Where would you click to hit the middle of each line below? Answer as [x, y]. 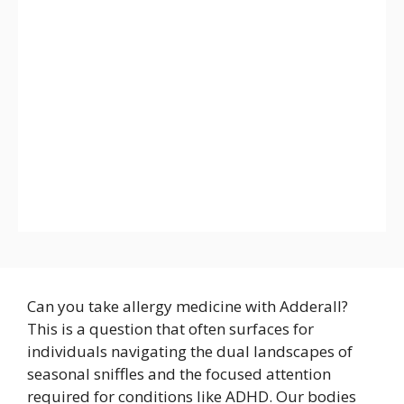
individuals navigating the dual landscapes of [190, 351]
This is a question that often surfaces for [170, 329]
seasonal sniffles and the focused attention [179, 374]
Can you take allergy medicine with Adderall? [188, 306]
